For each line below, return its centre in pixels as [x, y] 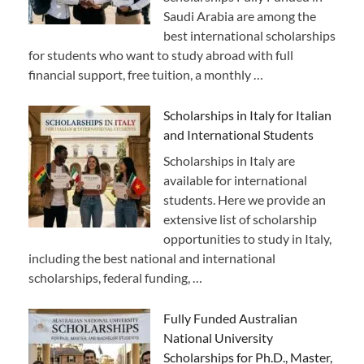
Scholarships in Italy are [229, 160]
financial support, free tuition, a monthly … [146, 74]
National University [218, 337]
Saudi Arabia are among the [240, 15]
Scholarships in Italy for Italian [247, 115]
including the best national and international [152, 258]
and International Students [238, 134]
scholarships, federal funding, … [115, 277]
